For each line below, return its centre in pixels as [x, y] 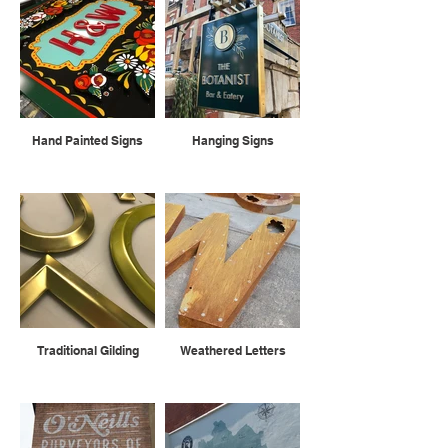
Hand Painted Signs [87, 140]
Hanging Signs [232, 140]
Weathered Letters [232, 350]
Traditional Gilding [87, 350]
